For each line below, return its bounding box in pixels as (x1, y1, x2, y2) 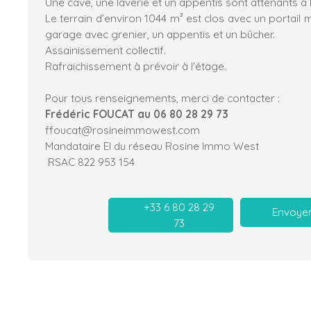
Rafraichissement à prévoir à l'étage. (45, 58, 226, 73)
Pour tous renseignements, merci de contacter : (45, 90, 280, 105)
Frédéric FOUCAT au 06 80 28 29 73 (45, 106, 228, 121)
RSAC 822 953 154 (45, 154, 135, 169)
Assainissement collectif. (45, 42, 166, 57)
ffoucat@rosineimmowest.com (45, 122, 200, 137)
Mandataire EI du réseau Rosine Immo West (45, 138, 259, 153)
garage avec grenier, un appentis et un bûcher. (45, 26, 280, 41)
